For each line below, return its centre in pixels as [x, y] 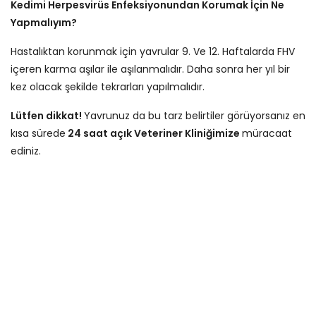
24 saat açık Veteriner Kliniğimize [154, 133]
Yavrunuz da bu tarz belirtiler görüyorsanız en [195, 115]
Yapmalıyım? [44, 22]
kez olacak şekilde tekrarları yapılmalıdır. [108, 86]
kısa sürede [38, 133]
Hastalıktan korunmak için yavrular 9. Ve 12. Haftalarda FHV [153, 51]
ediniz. [26, 151]
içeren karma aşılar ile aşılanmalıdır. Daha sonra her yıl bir [150, 69]
